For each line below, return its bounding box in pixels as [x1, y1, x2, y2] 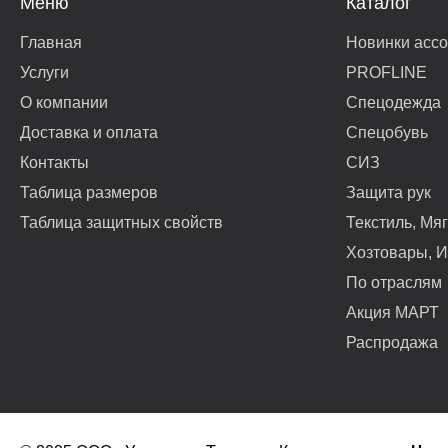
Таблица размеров [20, 184, 158, 201]
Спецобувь [346, 124, 428, 141]
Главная [20, 34, 82, 51]
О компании [20, 94, 108, 111]
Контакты [20, 154, 89, 171]
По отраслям [346, 274, 442, 291]
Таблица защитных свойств [20, 214, 223, 231]
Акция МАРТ [346, 304, 439, 321]
